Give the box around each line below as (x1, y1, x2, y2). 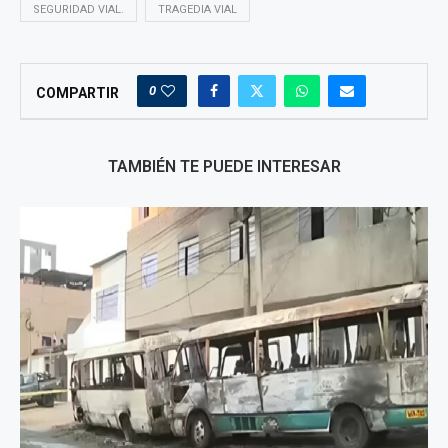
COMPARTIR (36, 85, 119, 102)
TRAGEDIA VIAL (158, 3, 237, 17)
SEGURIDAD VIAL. (33, 3, 124, 17)
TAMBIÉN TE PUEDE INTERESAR (107, 157, 341, 177)
